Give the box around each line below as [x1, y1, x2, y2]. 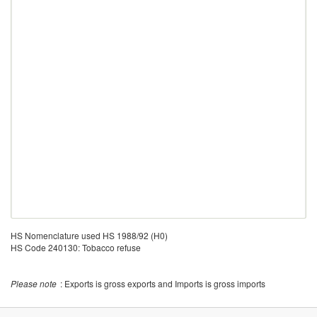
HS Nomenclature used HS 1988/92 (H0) [11, 229, 168, 241]
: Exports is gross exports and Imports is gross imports [60, 277, 265, 289]
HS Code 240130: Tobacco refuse [11, 241, 141, 253]
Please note [11, 277, 57, 289]
